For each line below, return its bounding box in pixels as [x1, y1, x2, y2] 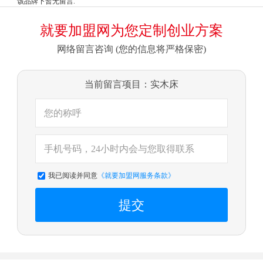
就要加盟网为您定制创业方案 [40, 23, 223, 39]
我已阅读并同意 [48, 171, 97, 180]
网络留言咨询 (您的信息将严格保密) [57, 43, 206, 54]
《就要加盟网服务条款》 [97, 171, 175, 180]
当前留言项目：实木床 [85, 79, 178, 90]
